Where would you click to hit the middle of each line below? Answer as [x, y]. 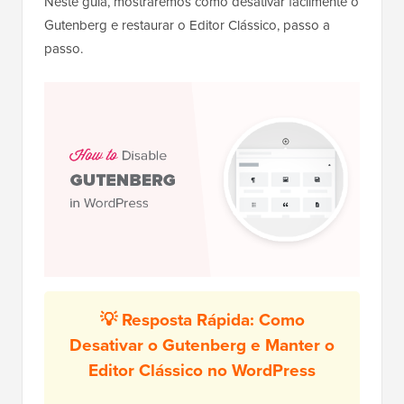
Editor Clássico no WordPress [202, 371]
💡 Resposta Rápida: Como [202, 320]
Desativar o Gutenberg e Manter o [202, 345]
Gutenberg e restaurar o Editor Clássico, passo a [187, 26]
